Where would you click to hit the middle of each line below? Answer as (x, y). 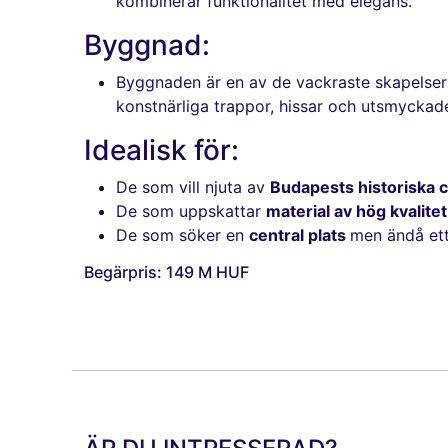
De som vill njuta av (193, 187)
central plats (299, 235)
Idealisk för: (161, 150)
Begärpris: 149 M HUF (166, 272)
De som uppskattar (191, 211)
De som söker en (182, 235)
